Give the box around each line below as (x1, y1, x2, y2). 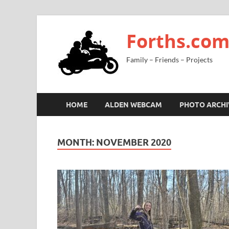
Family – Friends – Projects (126, 55, 213, 64)
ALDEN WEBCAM (105, 100, 162, 109)
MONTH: (57, 137, 96, 148)
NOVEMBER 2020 (96, 137, 171, 148)
